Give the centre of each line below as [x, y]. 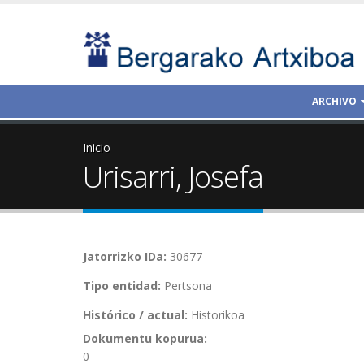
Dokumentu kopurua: [147, 338]
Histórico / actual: [137, 315]
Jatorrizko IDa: [126, 256]
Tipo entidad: [123, 286]
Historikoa [218, 315]
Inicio [97, 147]
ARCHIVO [334, 101]
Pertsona [188, 286]
